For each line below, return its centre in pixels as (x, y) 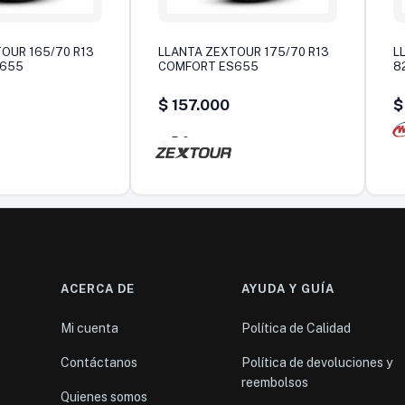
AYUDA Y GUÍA (288, 288)
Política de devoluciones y (317, 362)
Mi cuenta (90, 328)
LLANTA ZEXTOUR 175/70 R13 (244, 52)
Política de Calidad (297, 328)
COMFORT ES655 (208, 66)
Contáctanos (99, 362)
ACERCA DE (98, 288)
